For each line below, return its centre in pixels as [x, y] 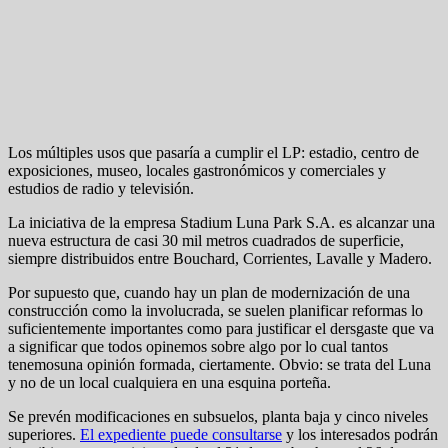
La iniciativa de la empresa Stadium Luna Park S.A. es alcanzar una [221, 222]
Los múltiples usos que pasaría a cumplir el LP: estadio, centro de [213, 152]
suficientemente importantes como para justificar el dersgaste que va [221, 328]
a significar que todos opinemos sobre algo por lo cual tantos [198, 346]
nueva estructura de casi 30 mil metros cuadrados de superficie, [206, 240]
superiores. [44, 434]
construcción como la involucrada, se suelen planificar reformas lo [215, 310]
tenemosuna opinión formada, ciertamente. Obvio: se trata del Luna [219, 364]
